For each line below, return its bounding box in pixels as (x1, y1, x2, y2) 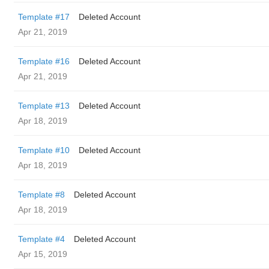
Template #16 (18, 56, 70, 66)
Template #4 (18, 234, 65, 244)
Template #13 (18, 101, 70, 110)
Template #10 (18, 145, 70, 155)
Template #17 (18, 12, 70, 22)
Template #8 (18, 190, 65, 199)
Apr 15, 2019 (18, 249, 67, 259)
